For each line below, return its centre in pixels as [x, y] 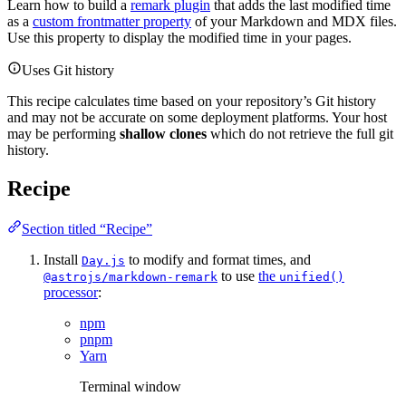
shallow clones [163, 133]
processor [71, 292]
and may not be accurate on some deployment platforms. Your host [197, 117]
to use [238, 275]
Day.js [103, 260]
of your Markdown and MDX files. [294, 21]
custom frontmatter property [112, 21]
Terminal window [130, 386]
